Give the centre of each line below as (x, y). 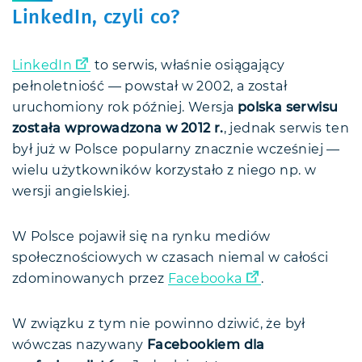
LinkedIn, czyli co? (96, 18)
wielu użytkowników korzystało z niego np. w (164, 171)
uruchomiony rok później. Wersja (125, 108)
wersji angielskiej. (71, 192)
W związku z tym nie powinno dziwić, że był (159, 324)
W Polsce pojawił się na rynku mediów (141, 237)
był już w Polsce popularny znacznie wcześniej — (176, 150)
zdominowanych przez (90, 279)
